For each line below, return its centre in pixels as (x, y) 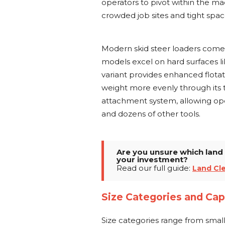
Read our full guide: (154, 168)
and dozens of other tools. (151, 114)
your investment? (152, 159)
